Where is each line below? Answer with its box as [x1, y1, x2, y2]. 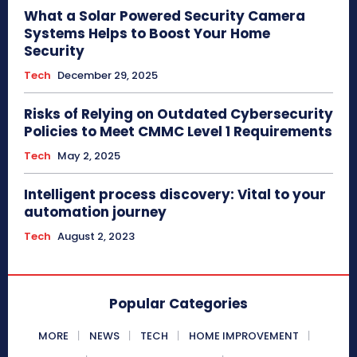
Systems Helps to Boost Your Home [24, 24, 270, 44]
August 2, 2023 [57, 229, 135, 245]
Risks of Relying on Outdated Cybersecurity [24, 104, 333, 124]
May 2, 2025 [57, 148, 120, 164]
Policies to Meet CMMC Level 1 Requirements [24, 122, 332, 142]
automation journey [24, 202, 167, 222]
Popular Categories [109, 294, 248, 314]
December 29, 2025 [57, 68, 158, 84]
